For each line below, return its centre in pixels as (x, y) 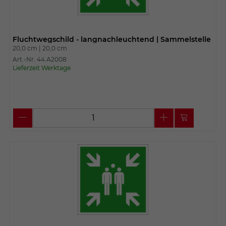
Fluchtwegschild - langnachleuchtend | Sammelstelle (111, 39)
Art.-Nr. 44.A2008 (39, 59)
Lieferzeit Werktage (41, 68)
